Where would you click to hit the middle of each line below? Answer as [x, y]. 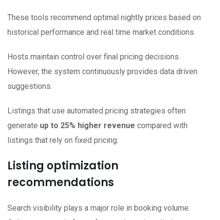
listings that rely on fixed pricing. [63, 140]
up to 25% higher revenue [87, 126]
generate [24, 126]
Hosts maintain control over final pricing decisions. [94, 57]
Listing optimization [63, 166]
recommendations [61, 183]
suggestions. [30, 86]
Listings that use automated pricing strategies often [96, 111]
